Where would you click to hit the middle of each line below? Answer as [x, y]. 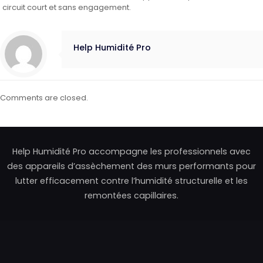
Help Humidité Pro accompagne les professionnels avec [131, 152]
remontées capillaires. [131, 196]
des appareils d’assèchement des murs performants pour [131, 166]
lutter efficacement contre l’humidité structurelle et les [131, 181]
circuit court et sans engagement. [67, 8]
